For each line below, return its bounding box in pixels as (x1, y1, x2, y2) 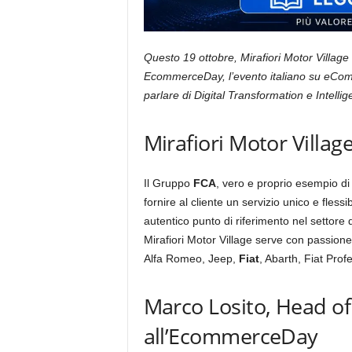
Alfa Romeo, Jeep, (143, 252, 239, 265)
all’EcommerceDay (143, 321, 318, 350)
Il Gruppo (143, 177, 193, 189)
